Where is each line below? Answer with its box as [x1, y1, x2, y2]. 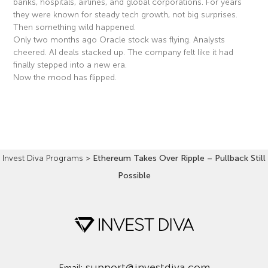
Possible [117, 171, 151, 181]
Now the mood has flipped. [13, 73, 117, 83]
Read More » [13, 95, 59, 104]
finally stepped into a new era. [13, 60, 127, 70]
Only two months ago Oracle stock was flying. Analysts [13, 35, 226, 45]
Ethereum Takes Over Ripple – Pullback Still [93, 154, 266, 163]
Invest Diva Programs [2, 154, 83, 163]
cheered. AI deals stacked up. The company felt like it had [13, 48, 234, 57]
